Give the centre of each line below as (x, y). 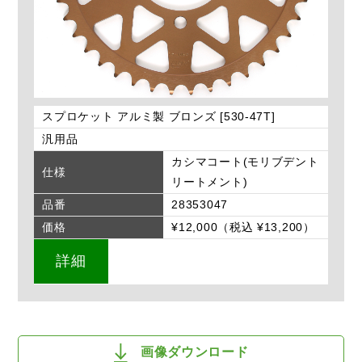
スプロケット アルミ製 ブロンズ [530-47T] (159, 117)
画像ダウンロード (194, 352)
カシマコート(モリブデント (245, 162)
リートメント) (210, 182)
